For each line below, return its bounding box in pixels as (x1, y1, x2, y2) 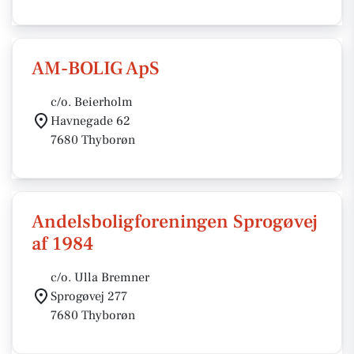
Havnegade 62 (51, 113, 130, 129)
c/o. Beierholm (51, 94, 133, 110)
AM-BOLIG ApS (32, 56, 160, 81)
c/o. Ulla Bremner (51, 269, 149, 285)
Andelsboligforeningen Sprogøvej (32, 209, 318, 234)
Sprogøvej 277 (51, 288, 127, 304)
